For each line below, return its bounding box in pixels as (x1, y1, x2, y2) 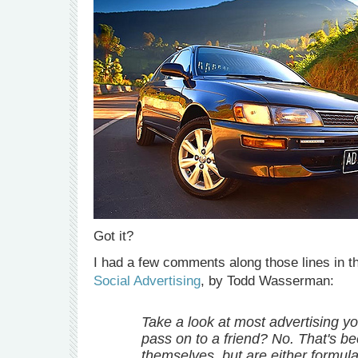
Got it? (93, 229, 133, 244)
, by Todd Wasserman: (201, 273, 338, 288)
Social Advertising (93, 273, 201, 288)
